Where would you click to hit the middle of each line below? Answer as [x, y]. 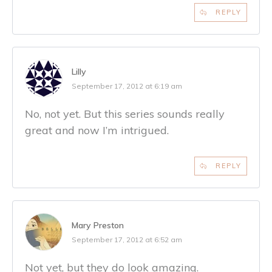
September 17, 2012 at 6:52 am [127, 239]
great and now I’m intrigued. [97, 130]
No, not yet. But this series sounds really [125, 114]
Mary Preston [98, 225]
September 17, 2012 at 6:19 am [127, 86]
